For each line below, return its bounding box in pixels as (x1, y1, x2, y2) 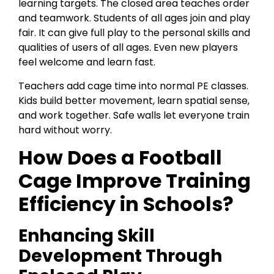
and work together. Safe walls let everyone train (18, 108, 250, 122)
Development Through (18, 243, 222, 268)
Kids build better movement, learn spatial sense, (18, 93, 250, 108)
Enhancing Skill (18, 223, 155, 248)
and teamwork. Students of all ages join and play (18, 11, 250, 26)
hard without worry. (18, 122, 112, 137)
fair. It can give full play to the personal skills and (18, 26, 250, 40)
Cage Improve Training (18, 166, 251, 194)
